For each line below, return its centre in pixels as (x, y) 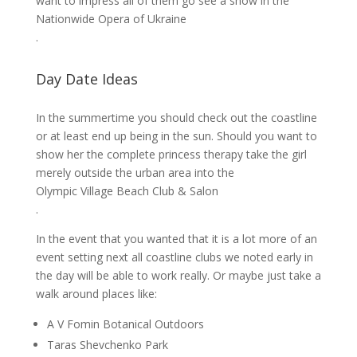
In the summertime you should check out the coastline (176, 118)
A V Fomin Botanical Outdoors (125, 324)
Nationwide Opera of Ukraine (111, 19)
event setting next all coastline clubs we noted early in (174, 257)
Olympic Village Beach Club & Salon (127, 191)
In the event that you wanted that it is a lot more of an (176, 239)
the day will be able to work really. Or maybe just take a (178, 275)
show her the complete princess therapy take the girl (171, 154)
